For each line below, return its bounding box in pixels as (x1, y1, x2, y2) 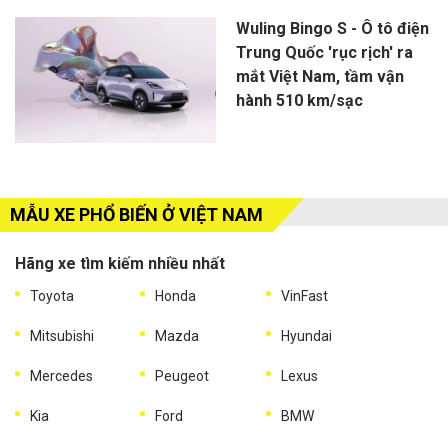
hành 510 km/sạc (235, 91, 363, 110)
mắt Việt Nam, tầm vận (235, 67, 404, 86)
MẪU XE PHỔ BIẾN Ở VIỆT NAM (10, 203, 263, 225)
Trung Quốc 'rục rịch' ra (235, 43, 413, 62)
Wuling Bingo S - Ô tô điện (235, 19, 429, 38)
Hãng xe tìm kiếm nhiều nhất (15, 253, 225, 273)
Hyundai (280, 327, 332, 344)
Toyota (30, 287, 74, 304)
